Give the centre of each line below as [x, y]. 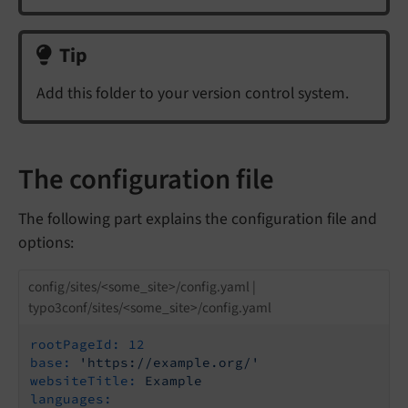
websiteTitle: [83, 381]
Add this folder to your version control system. [193, 94]
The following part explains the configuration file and [198, 219]
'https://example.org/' [169, 363]
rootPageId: [75, 345]
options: [46, 243]
